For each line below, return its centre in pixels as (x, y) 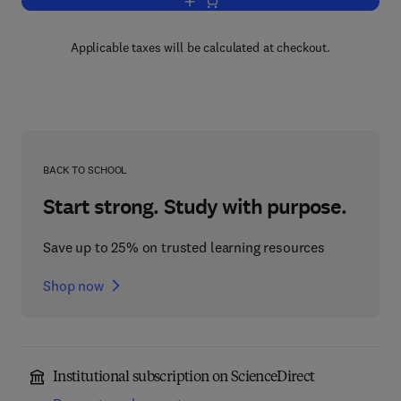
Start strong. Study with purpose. (195, 207)
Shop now (73, 286)
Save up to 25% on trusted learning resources (184, 247)
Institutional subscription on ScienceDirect (184, 378)
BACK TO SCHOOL (85, 170)
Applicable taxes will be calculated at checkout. (200, 47)
